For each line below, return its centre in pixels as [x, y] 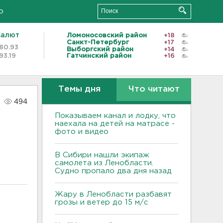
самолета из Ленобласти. [104, 163]
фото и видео [82, 132]
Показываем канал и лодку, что [115, 116]
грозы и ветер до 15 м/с [102, 202]
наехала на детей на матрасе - [115, 124]
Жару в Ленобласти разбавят [113, 194]
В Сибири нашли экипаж [102, 155]
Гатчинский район [99, 56]
